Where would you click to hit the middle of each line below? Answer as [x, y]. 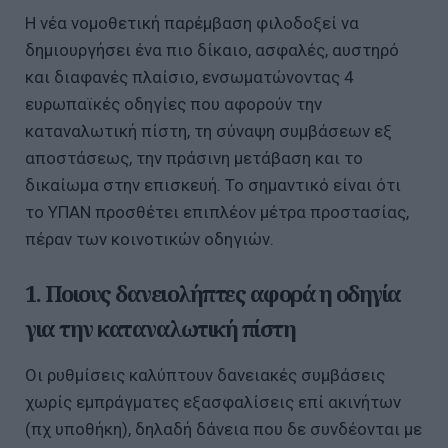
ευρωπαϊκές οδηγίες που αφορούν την [173, 103]
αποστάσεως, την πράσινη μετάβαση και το [194, 157]
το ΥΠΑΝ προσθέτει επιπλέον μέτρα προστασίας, [217, 211]
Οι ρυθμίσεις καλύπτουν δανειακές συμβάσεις [205, 375]
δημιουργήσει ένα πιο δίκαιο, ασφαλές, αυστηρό [212, 49]
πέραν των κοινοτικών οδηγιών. [149, 238]
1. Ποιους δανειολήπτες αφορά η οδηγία [213, 292]
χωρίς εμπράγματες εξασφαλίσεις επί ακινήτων [213, 402]
